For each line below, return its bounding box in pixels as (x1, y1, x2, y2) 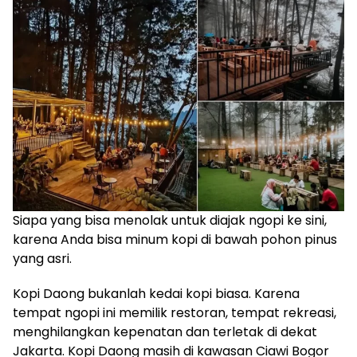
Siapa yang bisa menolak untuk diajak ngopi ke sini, (13, 211, 327, 230)
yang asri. (13, 249, 72, 269)
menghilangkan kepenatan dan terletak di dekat (13, 323, 317, 342)
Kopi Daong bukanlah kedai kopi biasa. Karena (13, 284, 300, 304)
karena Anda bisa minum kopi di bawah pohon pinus (13, 230, 337, 249)
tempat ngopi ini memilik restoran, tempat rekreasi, (13, 304, 336, 323)
